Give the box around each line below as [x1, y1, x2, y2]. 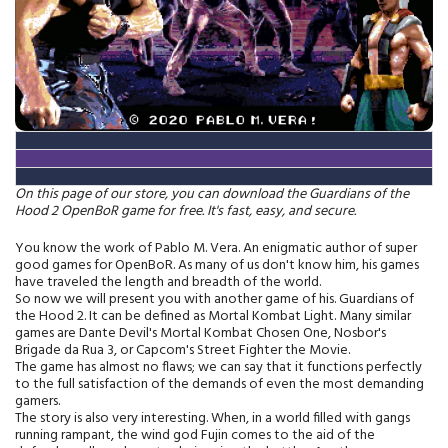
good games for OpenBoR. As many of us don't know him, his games [15, 253, 419, 277]
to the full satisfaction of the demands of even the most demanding [15, 372, 424, 396]
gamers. [15, 389, 60, 413]
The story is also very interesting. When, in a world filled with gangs [15, 406, 410, 430]
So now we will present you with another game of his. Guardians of [15, 287, 414, 311]
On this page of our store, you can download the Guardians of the [15, 182, 409, 206]
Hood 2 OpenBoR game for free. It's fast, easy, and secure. [15, 199, 356, 223]
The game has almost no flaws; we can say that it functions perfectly [15, 355, 422, 379]
